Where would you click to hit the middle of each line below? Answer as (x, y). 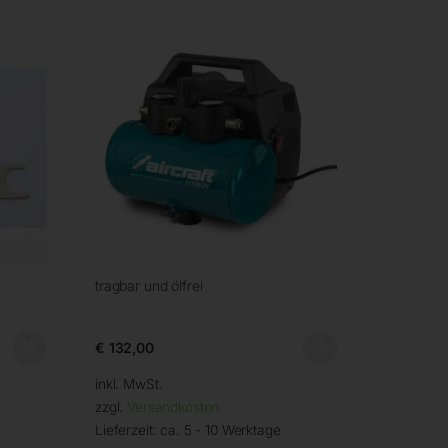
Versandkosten (173, 407)
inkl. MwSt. (128, 384)
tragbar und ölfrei (148, 286)
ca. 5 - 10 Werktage (220, 430)
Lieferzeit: (127, 430)
